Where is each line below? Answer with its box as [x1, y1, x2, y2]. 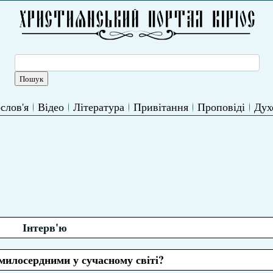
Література [73, 99, 124, 114]
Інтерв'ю [23, 219, 68, 235]
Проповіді [197, 99, 245, 114]
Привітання [133, 99, 188, 114]
